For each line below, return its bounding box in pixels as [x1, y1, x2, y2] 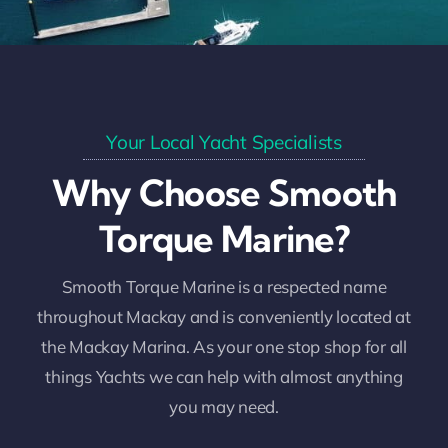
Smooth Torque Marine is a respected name [61, 276, 387, 298]
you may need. [169, 396, 279, 418]
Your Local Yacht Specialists [106, 130, 342, 155]
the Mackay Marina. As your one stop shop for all [41, 336, 407, 358]
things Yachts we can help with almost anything [45, 366, 403, 388]
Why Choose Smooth [51, 170, 397, 216]
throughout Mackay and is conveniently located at [37, 306, 411, 328]
